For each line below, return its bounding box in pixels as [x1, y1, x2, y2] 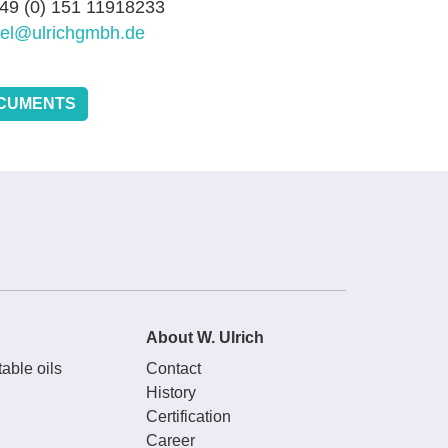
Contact [145, 360, 201, 378]
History [145, 384, 196, 402]
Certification [145, 408, 231, 426]
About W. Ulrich [145, 329, 264, 347]
